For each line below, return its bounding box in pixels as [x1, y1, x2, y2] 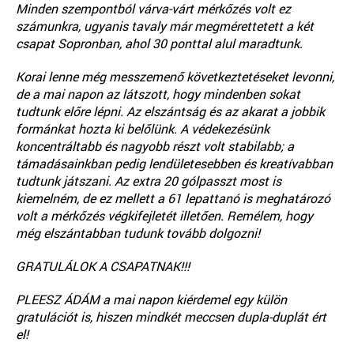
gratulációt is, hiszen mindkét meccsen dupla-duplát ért [16, 308, 326, 326]
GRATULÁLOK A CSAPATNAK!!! [16, 258, 190, 276]
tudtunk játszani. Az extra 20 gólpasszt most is [16, 172, 281, 190]
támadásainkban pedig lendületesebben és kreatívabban [16, 155, 333, 173]
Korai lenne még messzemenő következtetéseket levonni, [16, 68, 334, 86]
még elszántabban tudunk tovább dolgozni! [16, 224, 260, 243]
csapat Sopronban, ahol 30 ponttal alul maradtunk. [16, 35, 303, 53]
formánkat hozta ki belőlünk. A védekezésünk [16, 120, 269, 138]
